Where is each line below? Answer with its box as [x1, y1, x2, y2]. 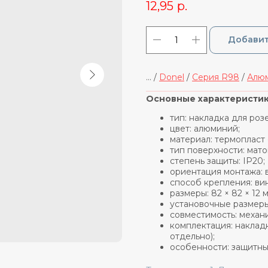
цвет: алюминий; [170, 123, 240, 134]
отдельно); [170, 230, 215, 242]
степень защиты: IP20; [170, 155, 265, 166]
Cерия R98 [192, 71, 239, 83]
